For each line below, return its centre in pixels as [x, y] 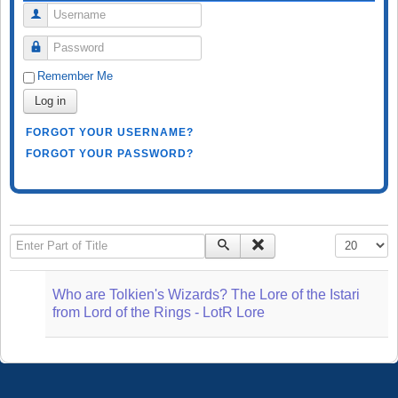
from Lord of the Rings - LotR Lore [159, 312]
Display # [359, 241]
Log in [50, 100]
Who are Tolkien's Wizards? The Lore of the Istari [206, 294]
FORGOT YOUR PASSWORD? [110, 153]
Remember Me [75, 76]
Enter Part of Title [57, 241]
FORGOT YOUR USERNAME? [110, 132]
